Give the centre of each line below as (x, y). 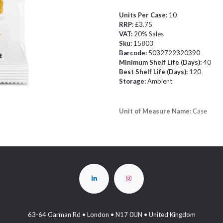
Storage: (133, 81)
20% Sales (149, 34)
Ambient (160, 81)
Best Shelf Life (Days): (154, 72)
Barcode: (134, 53)
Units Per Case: (144, 15)
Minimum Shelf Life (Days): (161, 62)
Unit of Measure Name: (156, 111)
